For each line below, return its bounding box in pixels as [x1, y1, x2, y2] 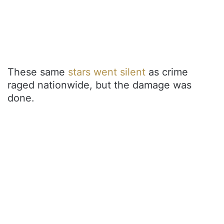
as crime [145, 65, 188, 78]
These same [7, 65, 68, 78]
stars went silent [68, 65, 145, 78]
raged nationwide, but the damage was [7, 78, 191, 91]
